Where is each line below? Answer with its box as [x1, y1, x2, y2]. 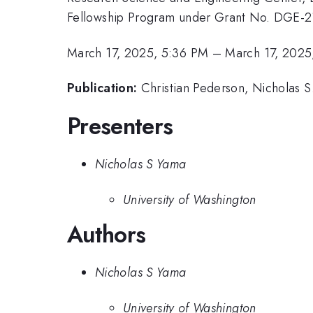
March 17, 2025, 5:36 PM [67, 43, 209, 62]
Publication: [67, 79, 138, 98]
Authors [67, 217, 146, 251]
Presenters [67, 109, 173, 143]
